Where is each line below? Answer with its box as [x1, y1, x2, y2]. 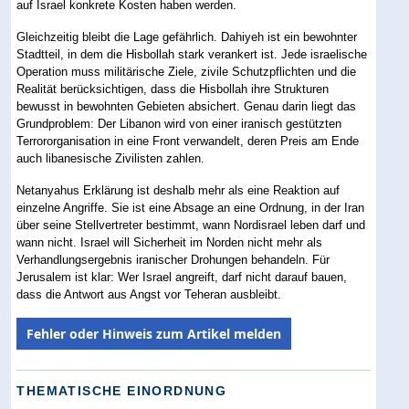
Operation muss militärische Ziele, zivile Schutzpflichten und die [16, 64, 357, 79]
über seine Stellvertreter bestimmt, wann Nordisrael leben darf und [16, 217, 366, 232]
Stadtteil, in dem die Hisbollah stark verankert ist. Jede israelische [16, 47, 368, 61]
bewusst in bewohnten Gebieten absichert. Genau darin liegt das [16, 99, 357, 113]
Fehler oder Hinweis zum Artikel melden [26, 324, 282, 342]
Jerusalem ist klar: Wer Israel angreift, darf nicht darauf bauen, [16, 269, 348, 284]
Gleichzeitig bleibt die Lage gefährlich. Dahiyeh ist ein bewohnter [16, 29, 358, 44]
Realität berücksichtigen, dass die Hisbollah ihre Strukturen [16, 81, 330, 96]
